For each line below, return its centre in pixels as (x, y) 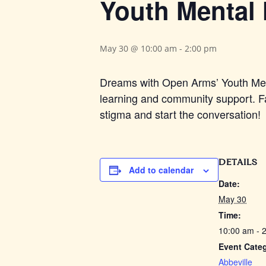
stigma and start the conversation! (180, 114)
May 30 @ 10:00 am (138, 48)
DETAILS (238, 162)
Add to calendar (161, 170)
